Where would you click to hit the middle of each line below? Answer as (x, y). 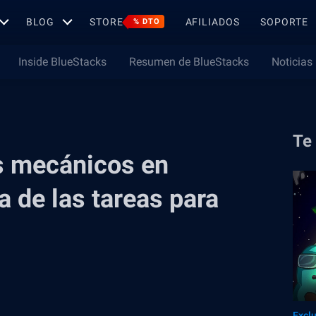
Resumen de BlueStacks (189, 62)
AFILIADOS (212, 22)
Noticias (292, 62)
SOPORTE (284, 22)
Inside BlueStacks (62, 62)
